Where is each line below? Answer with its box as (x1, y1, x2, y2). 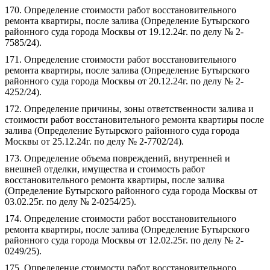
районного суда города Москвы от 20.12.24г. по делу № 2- (5, 76, 243, 86)
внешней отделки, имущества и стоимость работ (5, 164, 205, 174)
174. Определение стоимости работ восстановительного (5, 213, 236, 224)
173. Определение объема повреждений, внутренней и (5, 153, 230, 163)
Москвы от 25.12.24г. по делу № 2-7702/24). (5, 136, 184, 146)
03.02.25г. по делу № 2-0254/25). (5, 196, 136, 207)
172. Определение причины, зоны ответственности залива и (5, 104, 254, 114)
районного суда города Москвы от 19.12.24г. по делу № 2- (5, 27, 243, 37)
